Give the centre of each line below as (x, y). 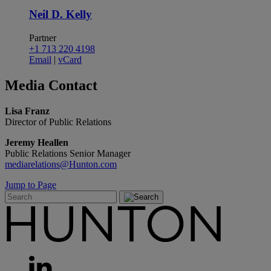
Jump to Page (31, 184)
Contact (73, 86)
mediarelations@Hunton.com (61, 164)
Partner (43, 38)
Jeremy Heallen (37, 142)
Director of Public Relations (58, 122)
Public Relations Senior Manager (68, 153)
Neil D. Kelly (60, 15)
